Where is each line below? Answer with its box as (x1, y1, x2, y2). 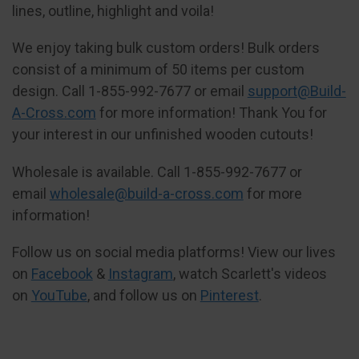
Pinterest (200, 287, 259, 305)
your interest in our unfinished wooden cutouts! (11, 126, 313, 143)
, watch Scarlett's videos (172, 265, 327, 283)
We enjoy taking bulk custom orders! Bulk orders (11, 39, 320, 57)
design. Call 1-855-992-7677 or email (11, 83, 248, 100)
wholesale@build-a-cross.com (49, 184, 244, 202)
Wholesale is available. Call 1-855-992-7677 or (11, 163, 302, 180)
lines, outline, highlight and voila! (11, 2, 220, 19)
